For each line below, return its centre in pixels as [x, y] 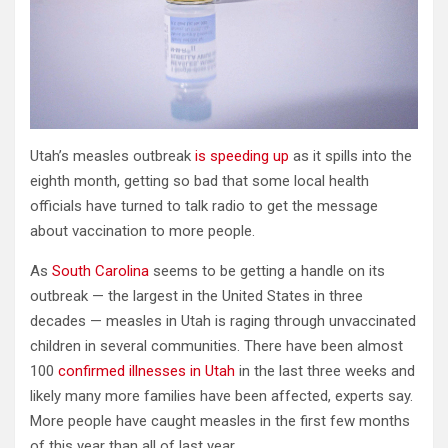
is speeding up [242, 155]
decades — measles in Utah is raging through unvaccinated [223, 320]
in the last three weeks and [327, 370]
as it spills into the [350, 155]
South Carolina [100, 270]
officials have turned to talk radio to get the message [204, 205]
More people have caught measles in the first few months [220, 420]
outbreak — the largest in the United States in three [196, 295]
